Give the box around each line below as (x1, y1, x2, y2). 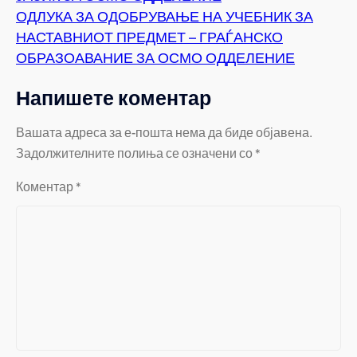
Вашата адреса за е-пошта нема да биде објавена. (16, 126, 312, 140)
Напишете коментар (16, 88, 211, 110)
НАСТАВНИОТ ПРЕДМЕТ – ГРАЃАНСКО (16, 29, 283, 46)
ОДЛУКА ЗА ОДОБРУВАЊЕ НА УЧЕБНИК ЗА (16, 9, 313, 25)
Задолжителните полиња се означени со (16, 147, 255, 161)
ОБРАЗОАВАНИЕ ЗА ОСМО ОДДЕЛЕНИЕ (16, 50, 295, 67)
